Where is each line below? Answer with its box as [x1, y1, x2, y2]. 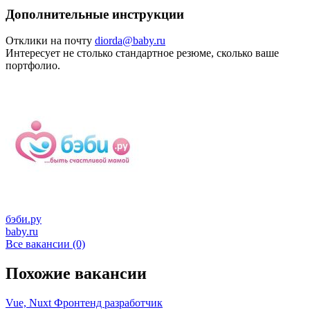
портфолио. [6, 60, 60, 72]
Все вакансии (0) [6, 238, 85, 250]
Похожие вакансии [6, 264, 147, 283]
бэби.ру [6, 213, 42, 226]
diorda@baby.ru [95, 35, 165, 47]
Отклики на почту [6, 35, 95, 47]
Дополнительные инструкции [6, 6, 184, 21]
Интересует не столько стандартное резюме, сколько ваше [6, 47, 279, 60]
